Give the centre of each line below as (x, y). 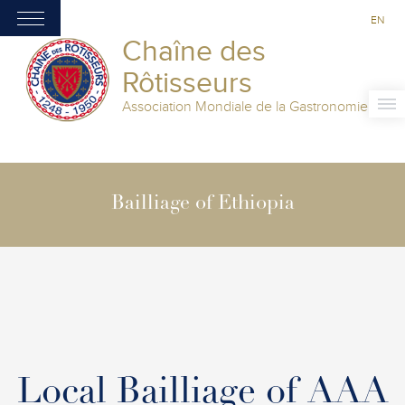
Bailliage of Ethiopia (202, 204)
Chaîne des (194, 52)
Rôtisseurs (187, 83)
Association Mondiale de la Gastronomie (245, 107)
